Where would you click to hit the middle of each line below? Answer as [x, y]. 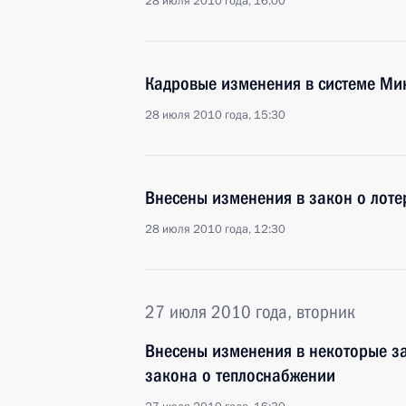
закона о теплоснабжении [240, 375]
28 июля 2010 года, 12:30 [215, 229]
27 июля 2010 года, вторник [250, 312]
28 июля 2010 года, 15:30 [215, 115]
